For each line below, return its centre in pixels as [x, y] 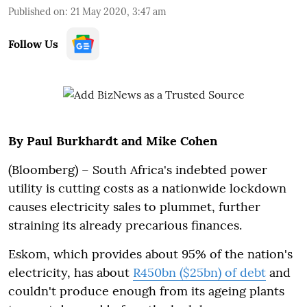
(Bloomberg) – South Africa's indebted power [138, 170]
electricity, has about [71, 272]
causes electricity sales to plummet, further [134, 207]
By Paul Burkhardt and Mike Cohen [113, 141]
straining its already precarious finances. [125, 225]
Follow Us [33, 44]
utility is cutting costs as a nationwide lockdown [147, 188]
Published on [37, 12]
